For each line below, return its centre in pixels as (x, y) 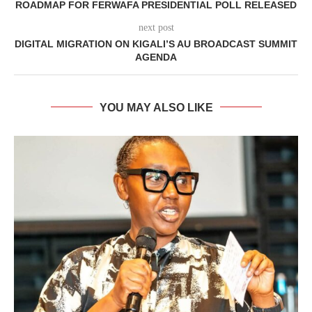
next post (156, 27)
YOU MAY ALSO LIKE (156, 107)
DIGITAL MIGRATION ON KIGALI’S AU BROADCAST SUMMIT (156, 44)
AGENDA (156, 57)
